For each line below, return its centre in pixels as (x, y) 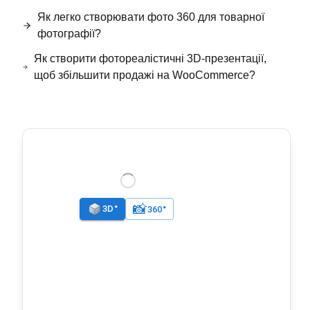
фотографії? (69, 34)
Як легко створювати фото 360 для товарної (151, 17)
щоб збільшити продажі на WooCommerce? (144, 75)
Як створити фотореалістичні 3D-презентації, (150, 58)
